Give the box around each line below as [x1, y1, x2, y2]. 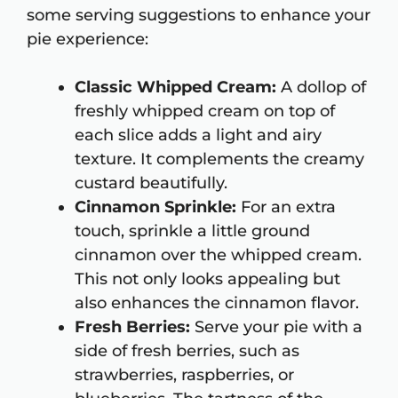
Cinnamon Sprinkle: [75, 197, 236, 218]
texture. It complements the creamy [75, 149, 364, 170]
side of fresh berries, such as [75, 341, 299, 362]
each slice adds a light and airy [75, 125, 322, 146]
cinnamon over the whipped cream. [75, 245, 362, 266]
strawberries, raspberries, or [75, 365, 294, 386]
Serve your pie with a [190, 317, 362, 338]
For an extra [236, 197, 336, 218]
